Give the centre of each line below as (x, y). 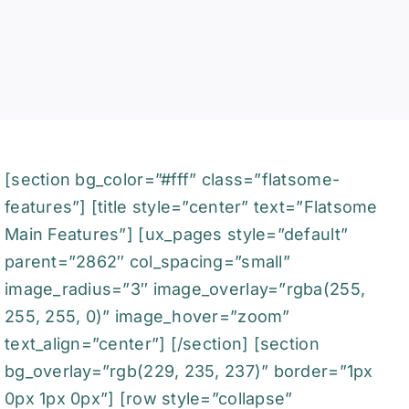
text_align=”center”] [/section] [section (162, 344)
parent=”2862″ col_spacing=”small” (147, 262)
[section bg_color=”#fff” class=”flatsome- (172, 179)
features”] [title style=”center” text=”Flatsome (191, 207)
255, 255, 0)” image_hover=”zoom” (147, 316)
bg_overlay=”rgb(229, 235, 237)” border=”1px (189, 371)
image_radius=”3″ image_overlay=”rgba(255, (185, 289)
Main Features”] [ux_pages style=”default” (176, 234)
